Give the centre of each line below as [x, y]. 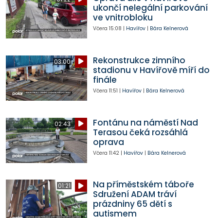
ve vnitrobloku [123, 17]
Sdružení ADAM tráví [135, 194]
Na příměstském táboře [143, 185]
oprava [108, 142]
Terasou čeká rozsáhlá [140, 132]
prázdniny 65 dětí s [132, 204]
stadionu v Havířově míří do [151, 70]
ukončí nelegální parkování [150, 8]
